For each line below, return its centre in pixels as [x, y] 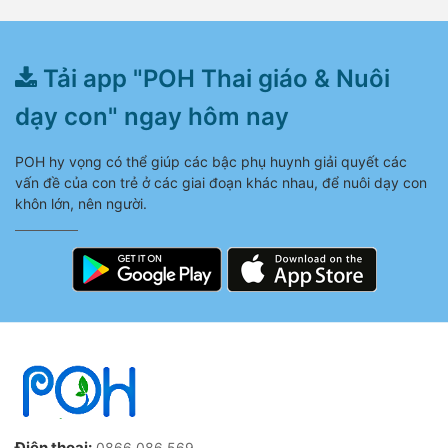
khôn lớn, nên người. [81, 203]
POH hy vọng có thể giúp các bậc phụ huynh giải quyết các [211, 161]
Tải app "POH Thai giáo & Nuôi [213, 78]
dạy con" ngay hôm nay [152, 116]
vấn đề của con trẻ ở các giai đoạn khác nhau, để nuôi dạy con [221, 182]
